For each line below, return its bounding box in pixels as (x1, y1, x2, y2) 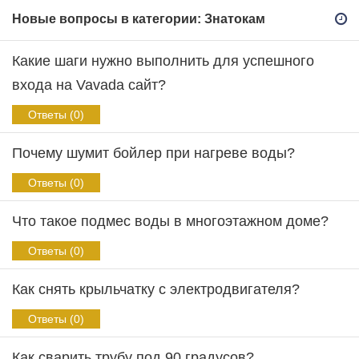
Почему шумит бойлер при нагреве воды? (12, 145, 295, 161)
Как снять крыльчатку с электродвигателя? (12, 281, 300, 297)
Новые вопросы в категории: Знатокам (12, 12, 265, 26)
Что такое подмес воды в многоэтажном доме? (12, 213, 329, 229)
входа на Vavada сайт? (12, 77, 166, 93)
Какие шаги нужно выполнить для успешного (12, 53, 314, 69)
